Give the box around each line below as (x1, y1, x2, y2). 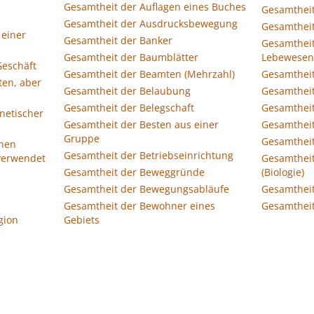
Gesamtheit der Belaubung (64, 84, 191, 97)
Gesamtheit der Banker (64, 34, 172, 47)
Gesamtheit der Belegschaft (64, 101, 194, 114)
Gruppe (64, 132, 100, 145)
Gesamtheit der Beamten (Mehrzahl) (64, 67, 235, 81)
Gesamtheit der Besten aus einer (64, 118, 219, 131)
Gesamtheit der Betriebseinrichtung (64, 149, 233, 162)
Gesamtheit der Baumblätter (64, 50, 198, 64)
